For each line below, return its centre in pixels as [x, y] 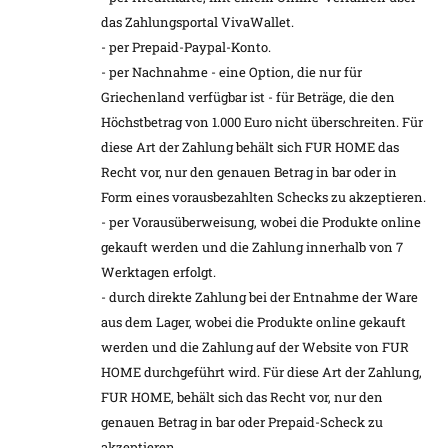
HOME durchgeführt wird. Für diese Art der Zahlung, [261, 371]
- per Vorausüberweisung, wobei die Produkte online [261, 221]
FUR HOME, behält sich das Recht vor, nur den [242, 396]
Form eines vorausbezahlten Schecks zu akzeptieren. [263, 196]
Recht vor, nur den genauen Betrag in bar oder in [249, 171]
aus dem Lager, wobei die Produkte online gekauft [253, 321]
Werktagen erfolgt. [158, 271]
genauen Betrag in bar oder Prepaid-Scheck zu [242, 421]
